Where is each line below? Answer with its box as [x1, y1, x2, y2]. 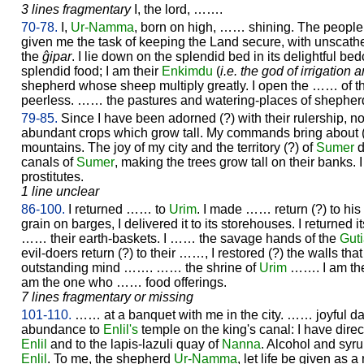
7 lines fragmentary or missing [21, 289, 193, 304]
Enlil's [103, 322, 138, 336]
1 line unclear [21, 184, 99, 198]
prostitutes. [21, 169, 84, 184]
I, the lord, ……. [131, 2, 223, 16]
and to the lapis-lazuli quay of [47, 336, 222, 351]
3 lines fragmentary [21, 2, 131, 16]
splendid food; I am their [21, 63, 162, 78]
